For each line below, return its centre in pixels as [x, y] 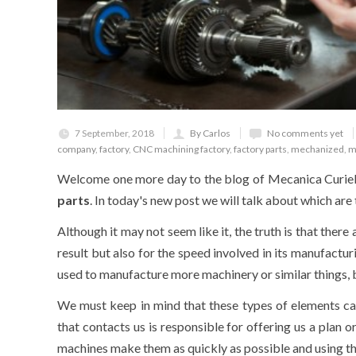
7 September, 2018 [114, 133]
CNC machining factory [181, 149]
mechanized [317, 149]
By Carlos [210, 133]
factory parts [260, 149]
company [76, 149]
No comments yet [305, 133]
